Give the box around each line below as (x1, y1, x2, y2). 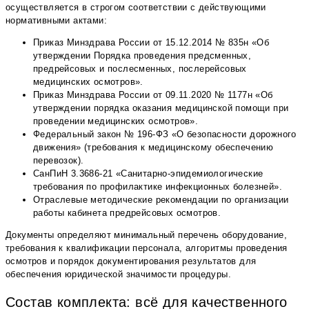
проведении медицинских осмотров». (33, 116, 199, 127)
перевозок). (33, 155, 84, 166)
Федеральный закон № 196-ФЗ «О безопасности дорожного (33, 129, 297, 140)
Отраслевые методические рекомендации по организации (33, 195, 289, 206)
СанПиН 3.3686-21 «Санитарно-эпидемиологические (33, 168, 263, 179)
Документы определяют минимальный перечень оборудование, (6, 230, 287, 241)
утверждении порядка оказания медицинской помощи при (33, 103, 289, 114)
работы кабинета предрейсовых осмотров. (33, 208, 221, 219)
